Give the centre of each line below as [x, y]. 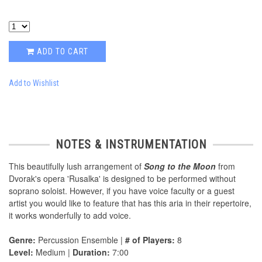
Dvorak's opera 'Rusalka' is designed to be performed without [122, 179]
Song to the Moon [180, 166]
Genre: [22, 240]
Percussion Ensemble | [80, 240]
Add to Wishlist [34, 83]
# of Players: [150, 240]
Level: [21, 252]
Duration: [91, 252]
